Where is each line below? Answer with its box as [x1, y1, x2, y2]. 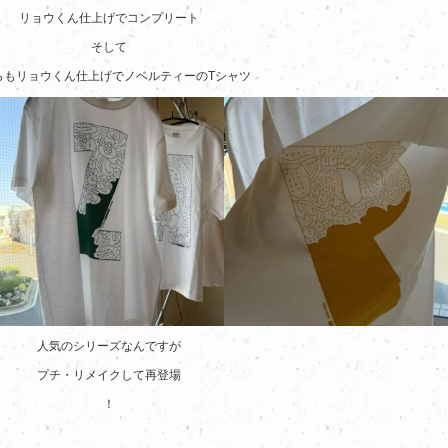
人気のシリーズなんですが [37, 339, 181, 354]
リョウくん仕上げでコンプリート [19, 11, 199, 25]
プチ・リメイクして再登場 [37, 368, 181, 383]
